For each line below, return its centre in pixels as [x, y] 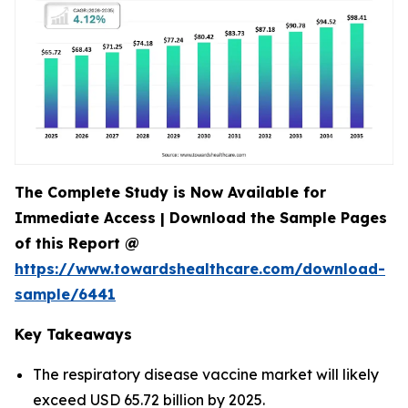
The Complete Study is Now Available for [170, 192]
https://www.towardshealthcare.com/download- [200, 269]
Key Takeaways [73, 334]
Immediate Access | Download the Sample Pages [201, 218]
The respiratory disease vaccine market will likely [206, 374]
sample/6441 [65, 294]
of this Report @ [77, 243]
